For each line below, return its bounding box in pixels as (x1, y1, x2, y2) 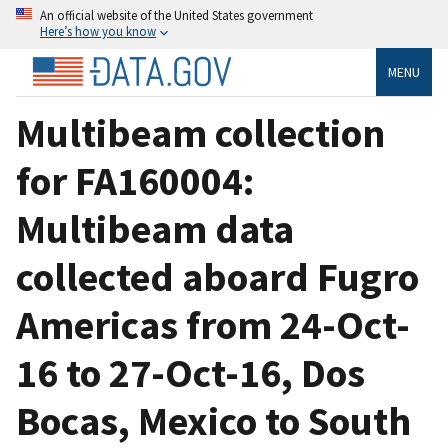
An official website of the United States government (40, 7, 313, 23)
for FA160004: (16, 155, 254, 206)
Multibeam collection (16, 107, 385, 158)
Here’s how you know (40, 23, 156, 39)
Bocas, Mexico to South (16, 395, 411, 446)
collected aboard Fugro (16, 251, 419, 302)
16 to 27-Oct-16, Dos (16, 347, 365, 398)
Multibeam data (16, 203, 294, 254)
